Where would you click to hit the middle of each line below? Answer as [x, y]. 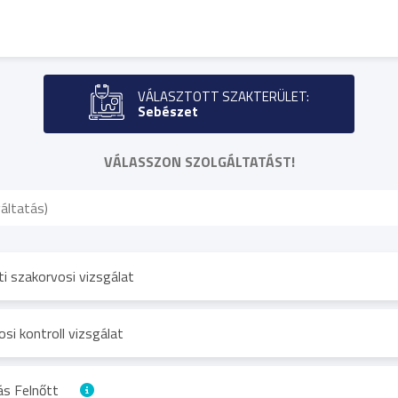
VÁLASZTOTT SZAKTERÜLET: [223, 96]
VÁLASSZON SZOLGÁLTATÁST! [199, 162]
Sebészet [168, 111]
